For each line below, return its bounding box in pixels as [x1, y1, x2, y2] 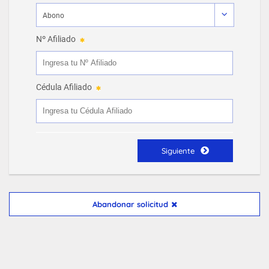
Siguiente [162, 146, 195, 156]
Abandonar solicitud [92, 199, 168, 209]
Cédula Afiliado [36, 82, 92, 92]
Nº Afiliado [36, 34, 76, 44]
